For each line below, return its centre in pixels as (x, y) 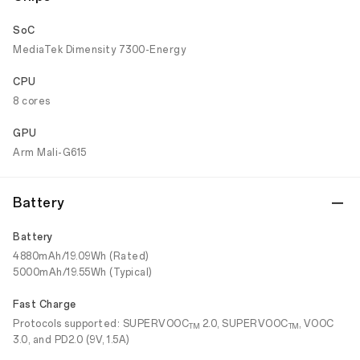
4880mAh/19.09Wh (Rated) (81, 256)
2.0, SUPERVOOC (244, 324)
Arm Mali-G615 (50, 153)
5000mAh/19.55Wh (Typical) (83, 272)
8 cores (32, 101)
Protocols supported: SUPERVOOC (101, 324)
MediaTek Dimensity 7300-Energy (99, 50)
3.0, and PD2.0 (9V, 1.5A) (72, 340)
